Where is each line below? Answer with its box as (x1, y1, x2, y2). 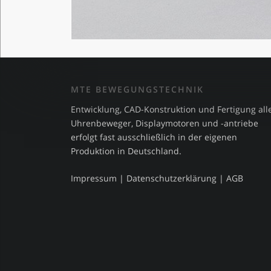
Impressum (71, 172, 117, 184)
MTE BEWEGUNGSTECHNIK (71, 83, 204, 95)
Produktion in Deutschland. (71, 145, 181, 157)
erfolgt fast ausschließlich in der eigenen (71, 131, 237, 143)
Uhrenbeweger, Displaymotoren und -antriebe (71, 117, 258, 129)
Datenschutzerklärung (126, 172, 217, 184)
